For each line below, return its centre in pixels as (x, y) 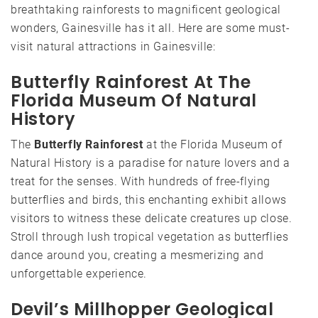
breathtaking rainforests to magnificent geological (146, 9)
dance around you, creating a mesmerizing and (137, 255)
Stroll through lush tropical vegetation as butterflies (150, 236)
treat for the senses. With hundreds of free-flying (141, 181)
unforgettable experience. (79, 273)
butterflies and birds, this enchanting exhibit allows (149, 199)
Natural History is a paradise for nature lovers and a (150, 163)
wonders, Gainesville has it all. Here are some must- (150, 28)
